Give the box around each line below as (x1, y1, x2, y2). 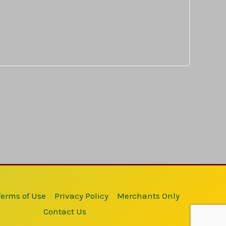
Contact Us (43, 206, 86, 216)
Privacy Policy (54, 191, 108, 201)
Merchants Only (117, 191, 180, 201)
